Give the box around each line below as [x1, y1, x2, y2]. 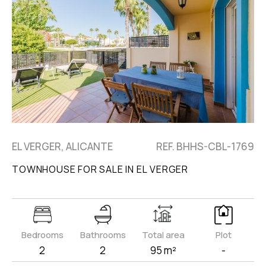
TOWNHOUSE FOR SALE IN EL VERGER [12, 163, 188, 176]
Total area [141, 229, 185, 242]
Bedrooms [21, 229, 64, 242]
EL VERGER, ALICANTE [12, 140, 113, 154]
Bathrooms [80, 229, 126, 242]
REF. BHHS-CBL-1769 [156, 140, 254, 154]
